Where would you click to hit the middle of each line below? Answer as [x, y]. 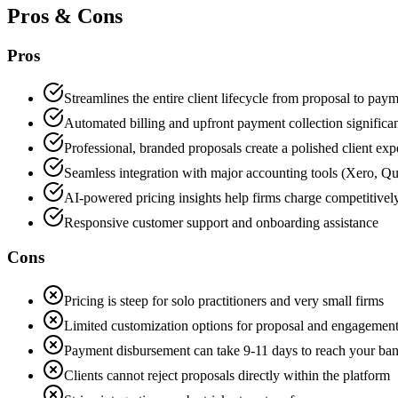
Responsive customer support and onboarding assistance [221, 223]
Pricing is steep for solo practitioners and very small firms [224, 300]
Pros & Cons [65, 16]
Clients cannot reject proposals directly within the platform [227, 375]
